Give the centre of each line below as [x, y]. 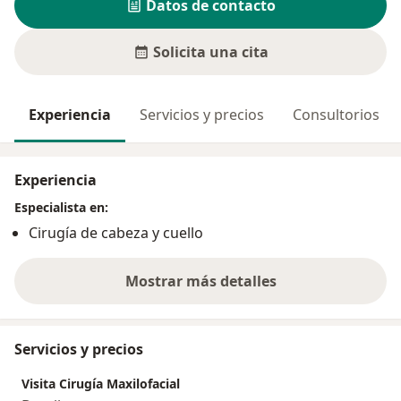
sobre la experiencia [270, 290]
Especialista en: [61, 208]
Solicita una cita [210, 52]
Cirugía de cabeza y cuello [116, 233]
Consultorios [336, 115]
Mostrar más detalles [200, 282]
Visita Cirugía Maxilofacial [101, 384]
